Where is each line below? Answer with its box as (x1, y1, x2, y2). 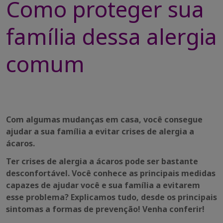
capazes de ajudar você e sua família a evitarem (6, 180, 200, 191)
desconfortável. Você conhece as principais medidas (6, 168, 216, 179)
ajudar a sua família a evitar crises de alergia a (6, 126, 194, 137)
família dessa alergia (6, 21, 217, 51)
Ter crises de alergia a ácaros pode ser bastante (6, 156, 198, 167)
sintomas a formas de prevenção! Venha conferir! (6, 204, 205, 215)
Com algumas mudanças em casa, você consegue (6, 114, 203, 125)
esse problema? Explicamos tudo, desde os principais (6, 192, 217, 203)
